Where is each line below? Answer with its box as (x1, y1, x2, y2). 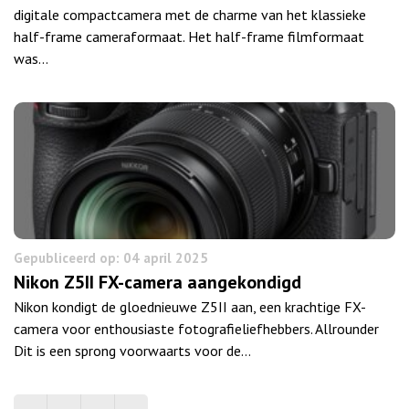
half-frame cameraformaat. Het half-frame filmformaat (14, 26, 364, 46)
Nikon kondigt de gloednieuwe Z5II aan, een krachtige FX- (14, 297, 366, 316)
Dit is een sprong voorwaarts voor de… (14, 341, 251, 360)
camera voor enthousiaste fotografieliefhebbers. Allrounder (14, 319, 379, 338)
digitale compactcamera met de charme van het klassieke (14, 5, 366, 24)
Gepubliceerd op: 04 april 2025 (14, 248, 208, 267)
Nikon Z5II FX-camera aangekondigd (14, 269, 301, 294)
